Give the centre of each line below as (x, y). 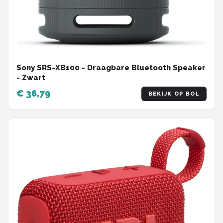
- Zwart (31, 77)
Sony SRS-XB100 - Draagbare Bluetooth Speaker (111, 67)
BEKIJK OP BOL (174, 94)
